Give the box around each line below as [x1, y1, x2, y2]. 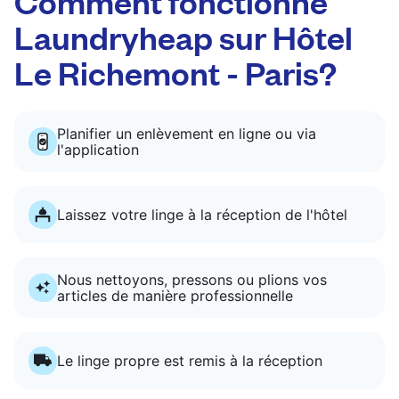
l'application [57, 140, 139, 159]
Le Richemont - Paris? [14, 50, 337, 93]
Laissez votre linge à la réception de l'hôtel [57, 205, 347, 224]
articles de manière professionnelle [57, 286, 293, 305]
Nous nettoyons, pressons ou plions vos [57, 270, 327, 289]
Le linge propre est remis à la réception [57, 351, 322, 370]
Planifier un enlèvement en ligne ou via [57, 124, 316, 142]
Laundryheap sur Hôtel [14, 14, 353, 57]
